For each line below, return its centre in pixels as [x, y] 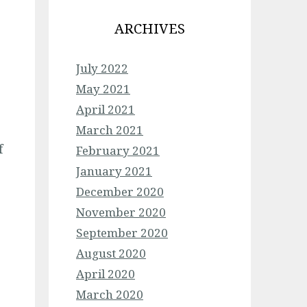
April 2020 [106, 274]
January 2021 [114, 171]
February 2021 [118, 150]
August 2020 [111, 253]
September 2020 [122, 233]
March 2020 [110, 294]
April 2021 [106, 109]
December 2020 [120, 192]
